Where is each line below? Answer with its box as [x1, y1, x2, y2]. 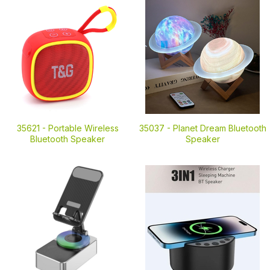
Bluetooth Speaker [30, 134, 105, 144]
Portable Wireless [48, 123, 119, 133]
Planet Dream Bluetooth [172, 123, 266, 133]
